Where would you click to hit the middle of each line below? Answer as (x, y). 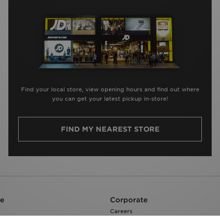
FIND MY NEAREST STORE (110, 129)
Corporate (129, 200)
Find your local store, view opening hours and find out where (110, 90)
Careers (121, 211)
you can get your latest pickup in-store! (110, 99)
